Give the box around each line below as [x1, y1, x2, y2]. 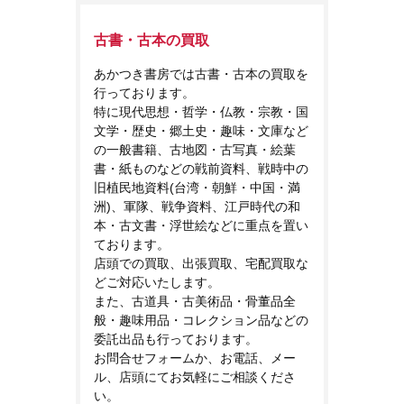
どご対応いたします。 [94, 274, 220, 289]
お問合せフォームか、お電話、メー [94, 350, 296, 365]
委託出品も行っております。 [94, 331, 258, 346]
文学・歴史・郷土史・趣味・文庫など [94, 123, 308, 138]
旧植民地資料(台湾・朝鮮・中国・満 [94, 179, 300, 195]
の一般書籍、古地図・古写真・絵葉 [94, 142, 296, 157]
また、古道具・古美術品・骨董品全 [94, 293, 296, 308]
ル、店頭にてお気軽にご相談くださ [94, 369, 296, 384]
